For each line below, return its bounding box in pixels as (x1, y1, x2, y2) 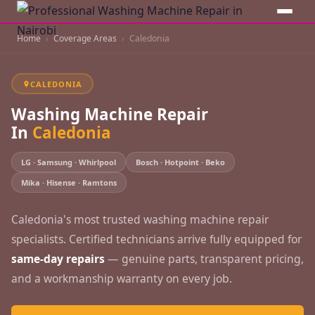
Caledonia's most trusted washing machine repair (11, 212, 269, 227)
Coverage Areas (53, 32, 117, 44)
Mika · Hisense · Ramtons (21, 177, 117, 188)
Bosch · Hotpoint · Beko (136, 157, 225, 167)
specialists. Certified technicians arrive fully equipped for (11, 231, 302, 247)
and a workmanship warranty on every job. (11, 271, 232, 286)
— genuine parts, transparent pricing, (105, 251, 304, 266)
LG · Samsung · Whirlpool (21, 157, 116, 167)
